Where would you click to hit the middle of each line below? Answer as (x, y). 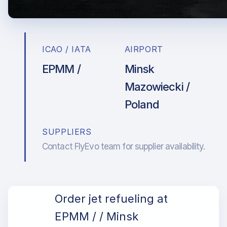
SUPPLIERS (67, 132)
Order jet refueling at (111, 199)
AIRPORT (144, 49)
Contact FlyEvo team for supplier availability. (124, 146)
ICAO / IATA (67, 49)
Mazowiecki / (157, 87)
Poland (142, 104)
